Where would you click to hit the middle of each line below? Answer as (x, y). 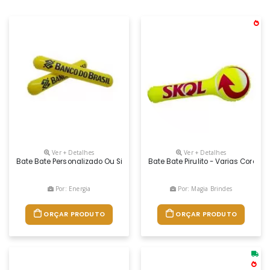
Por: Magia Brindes (204, 188)
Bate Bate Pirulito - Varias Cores (204, 162)
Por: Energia (72, 188)
